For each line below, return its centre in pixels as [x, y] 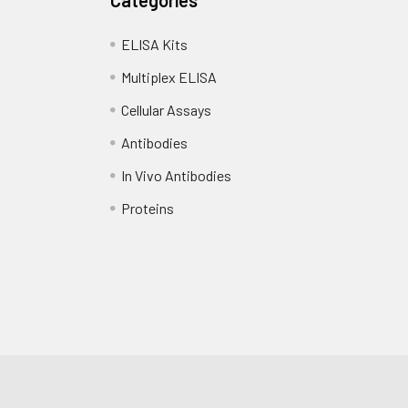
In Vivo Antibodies [177, 175]
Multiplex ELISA [169, 76]
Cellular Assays [167, 109]
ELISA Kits [155, 44]
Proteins [148, 208]
